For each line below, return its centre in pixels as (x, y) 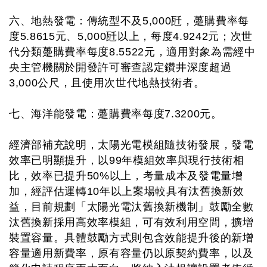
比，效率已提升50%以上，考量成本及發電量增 (126, 176)
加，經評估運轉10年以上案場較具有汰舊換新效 (127, 191)
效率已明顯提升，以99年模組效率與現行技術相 (127, 160)
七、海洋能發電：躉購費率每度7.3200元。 (116, 114)
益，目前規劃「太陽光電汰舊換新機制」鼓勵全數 (131, 207)
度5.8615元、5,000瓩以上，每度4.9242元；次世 (131, 36)
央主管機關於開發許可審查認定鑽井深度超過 (120, 67)
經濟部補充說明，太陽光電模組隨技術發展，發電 (131, 145)
